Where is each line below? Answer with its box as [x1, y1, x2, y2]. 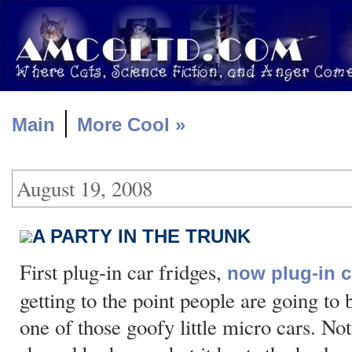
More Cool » [77, 114, 185, 135]
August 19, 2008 [16, 174, 152, 203]
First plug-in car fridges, [20, 258, 227, 286]
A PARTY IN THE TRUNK [32, 225, 251, 247]
